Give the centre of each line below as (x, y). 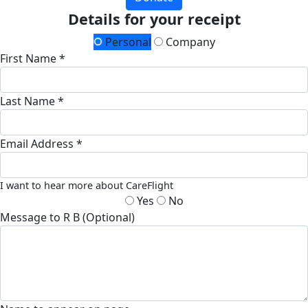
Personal (126, 42)
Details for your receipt (154, 19)
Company (189, 42)
